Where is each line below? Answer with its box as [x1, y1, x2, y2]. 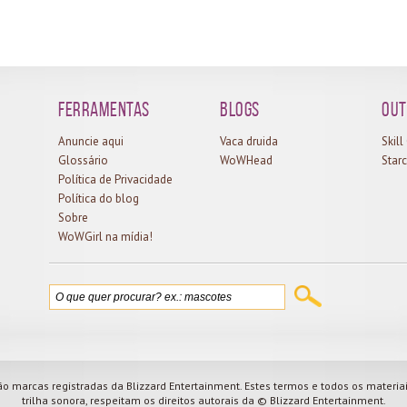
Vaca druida [220, 133, 279, 149]
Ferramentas [58, 97, 150, 120]
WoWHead [220, 152, 273, 168]
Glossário [58, 152, 109, 168]
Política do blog [58, 190, 140, 206]
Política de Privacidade [58, 171, 174, 187]
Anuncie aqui [58, 133, 124, 149]
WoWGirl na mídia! [58, 228, 154, 244]
